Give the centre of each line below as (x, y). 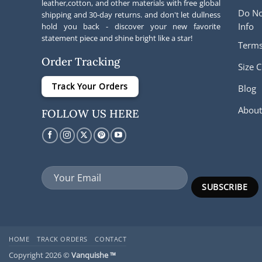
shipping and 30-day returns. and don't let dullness (131, 14)
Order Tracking (81, 62)
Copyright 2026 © (40, 255)
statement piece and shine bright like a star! (117, 38)
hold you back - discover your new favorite (131, 26)
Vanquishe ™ (94, 255)
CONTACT (111, 239)
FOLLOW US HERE (90, 114)
